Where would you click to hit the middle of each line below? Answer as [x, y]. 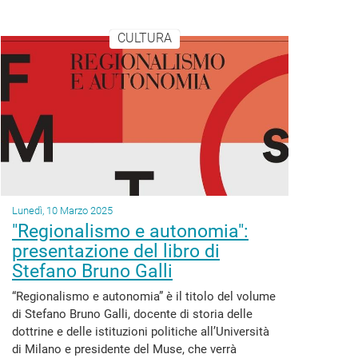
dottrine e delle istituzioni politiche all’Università [141, 332]
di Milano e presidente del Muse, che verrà [124, 349]
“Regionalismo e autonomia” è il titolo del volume [144, 296]
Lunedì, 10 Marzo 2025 [62, 211]
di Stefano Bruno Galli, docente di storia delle [132, 314]
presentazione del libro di [116, 251]
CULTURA [144, 38]
